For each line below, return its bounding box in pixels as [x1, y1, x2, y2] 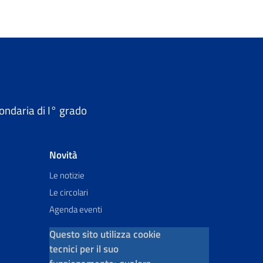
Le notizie [49, 168, 85, 183]
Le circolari [49, 186, 88, 200]
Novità [49, 147, 77, 163]
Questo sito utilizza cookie [49, 227, 161, 242]
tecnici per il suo [49, 241, 119, 257]
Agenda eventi [49, 203, 102, 217]
